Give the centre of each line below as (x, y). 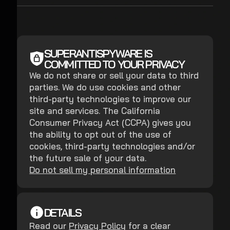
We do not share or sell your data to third (114, 75)
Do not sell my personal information (103, 169)
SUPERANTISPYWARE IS (98, 53)
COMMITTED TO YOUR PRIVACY (114, 64)
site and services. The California (95, 110)
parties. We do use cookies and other (105, 87)
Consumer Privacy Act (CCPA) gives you (110, 122)
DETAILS (63, 213)
